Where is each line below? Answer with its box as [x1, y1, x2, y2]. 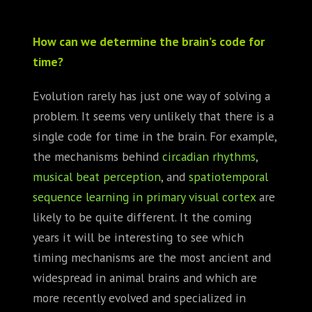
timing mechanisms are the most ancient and [33, 249, 271, 265]
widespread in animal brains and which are [33, 269, 257, 286]
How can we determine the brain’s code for [33, 33, 265, 49]
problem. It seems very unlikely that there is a [33, 107, 274, 124]
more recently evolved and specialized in [33, 289, 246, 306]
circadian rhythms [162, 148, 256, 164]
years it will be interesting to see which [33, 228, 244, 245]
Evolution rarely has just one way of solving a [33, 87, 270, 104]
